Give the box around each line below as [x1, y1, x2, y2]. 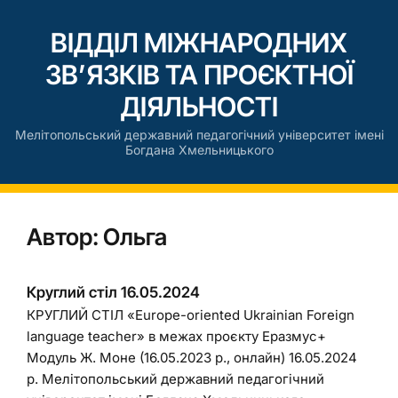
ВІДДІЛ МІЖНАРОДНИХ [51, 27, 347, 59]
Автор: [27, 223, 103, 251]
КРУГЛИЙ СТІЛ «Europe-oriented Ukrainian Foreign [27, 306, 354, 323]
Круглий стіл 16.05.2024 [27, 283, 200, 301]
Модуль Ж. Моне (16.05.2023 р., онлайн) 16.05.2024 [27, 349, 357, 366]
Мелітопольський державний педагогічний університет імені [14, 127, 384, 142]
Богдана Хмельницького [124, 142, 274, 157]
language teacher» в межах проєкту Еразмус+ [27, 328, 326, 345]
